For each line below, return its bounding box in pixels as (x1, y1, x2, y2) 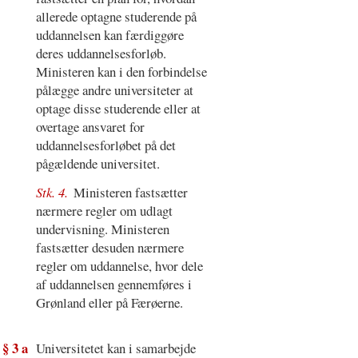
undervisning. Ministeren (35, 220, 169, 239)
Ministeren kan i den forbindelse (35, 62, 207, 81)
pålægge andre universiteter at (35, 80, 193, 99)
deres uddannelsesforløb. (35, 43, 166, 62)
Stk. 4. (35, 183, 71, 202)
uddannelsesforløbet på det (35, 135, 176, 154)
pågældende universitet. (35, 153, 160, 173)
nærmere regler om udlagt (35, 201, 173, 221)
